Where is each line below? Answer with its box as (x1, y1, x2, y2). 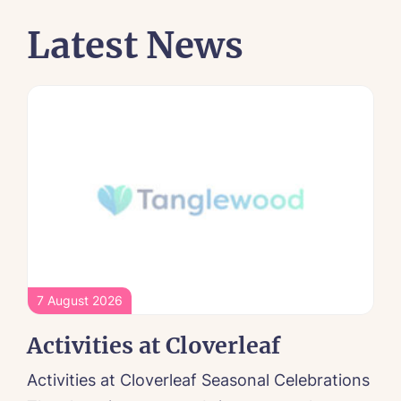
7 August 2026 (37, 293, 123, 309)
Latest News (27, 23, 243, 69)
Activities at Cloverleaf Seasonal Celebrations (27, 371, 370, 390)
